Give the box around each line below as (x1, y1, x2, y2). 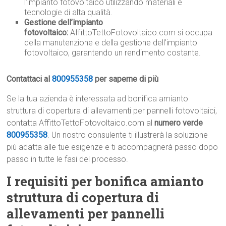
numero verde (154, 118, 203, 128)
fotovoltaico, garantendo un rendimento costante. (24, 48, 201, 58)
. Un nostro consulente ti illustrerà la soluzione (47, 130, 208, 140)
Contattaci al (7, 74, 52, 84)
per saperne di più (93, 74, 159, 84)
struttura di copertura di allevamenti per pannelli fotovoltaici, (7, 106, 217, 116)
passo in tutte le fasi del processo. (7, 154, 129, 164)
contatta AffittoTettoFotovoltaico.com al (7, 118, 155, 128)
